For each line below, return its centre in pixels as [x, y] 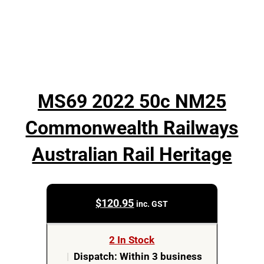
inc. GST [152, 204]
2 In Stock [132, 240]
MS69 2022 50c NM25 [132, 101]
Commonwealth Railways [132, 128]
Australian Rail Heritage [132, 154]
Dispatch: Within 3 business [138, 257]
